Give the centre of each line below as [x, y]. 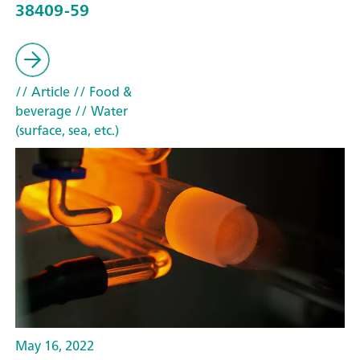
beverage [43, 111]
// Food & [101, 92]
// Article [43, 92]
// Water [100, 111]
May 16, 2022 [55, 346]
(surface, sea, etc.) [67, 131]
